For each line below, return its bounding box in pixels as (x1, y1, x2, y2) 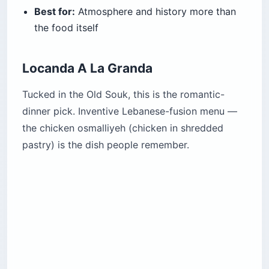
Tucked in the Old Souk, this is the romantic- (22, 88, 225, 100)
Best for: (34, 5, 75, 17)
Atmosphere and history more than (75, 5, 236, 17)
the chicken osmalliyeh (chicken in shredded (22, 121, 223, 134)
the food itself (34, 21, 98, 34)
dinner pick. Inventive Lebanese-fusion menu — (22, 104, 237, 117)
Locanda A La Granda (22, 60, 153, 76)
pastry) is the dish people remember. (22, 138, 189, 151)
